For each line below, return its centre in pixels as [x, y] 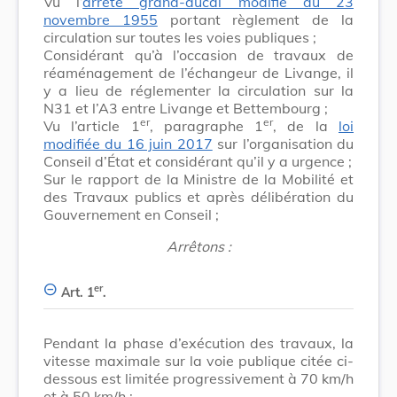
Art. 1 [78, 292]
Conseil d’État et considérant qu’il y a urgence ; [198, 161]
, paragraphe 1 [206, 125]
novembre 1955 [101, 19]
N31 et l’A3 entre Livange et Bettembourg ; [186, 108]
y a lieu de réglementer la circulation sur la [198, 90]
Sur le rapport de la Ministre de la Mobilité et [198, 179]
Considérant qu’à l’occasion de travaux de [198, 54]
